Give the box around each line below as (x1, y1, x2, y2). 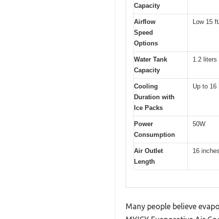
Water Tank (134, 56, 167, 64)
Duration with (134, 93, 175, 101)
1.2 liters (193, 56, 217, 64)
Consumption (134, 131, 175, 139)
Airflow (134, 18, 155, 26)
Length (134, 158, 155, 166)
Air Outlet (134, 147, 163, 155)
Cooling (134, 83, 158, 90)
